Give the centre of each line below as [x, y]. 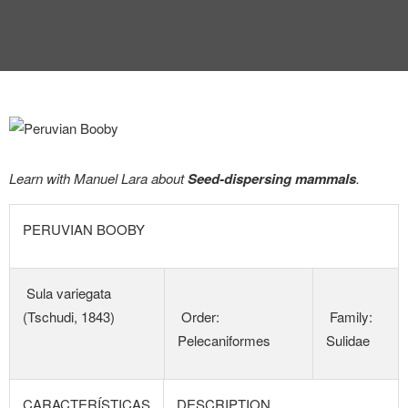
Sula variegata [67, 293]
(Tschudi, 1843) [69, 316]
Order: [199, 316]
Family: [349, 316]
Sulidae [348, 340]
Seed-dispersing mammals [272, 178]
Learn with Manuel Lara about [98, 178]
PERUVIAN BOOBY [84, 229]
